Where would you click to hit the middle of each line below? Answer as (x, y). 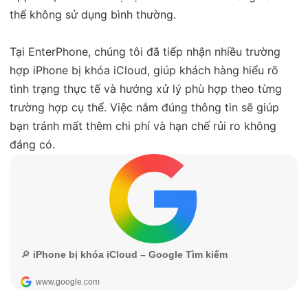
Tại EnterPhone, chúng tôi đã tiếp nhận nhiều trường (145, 51)
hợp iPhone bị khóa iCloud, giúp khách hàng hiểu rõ (144, 70)
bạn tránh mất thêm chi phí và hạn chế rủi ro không (143, 125)
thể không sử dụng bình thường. (93, 14)
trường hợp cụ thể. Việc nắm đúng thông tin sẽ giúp (144, 107)
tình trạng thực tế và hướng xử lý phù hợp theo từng (146, 88)
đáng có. (32, 144)
